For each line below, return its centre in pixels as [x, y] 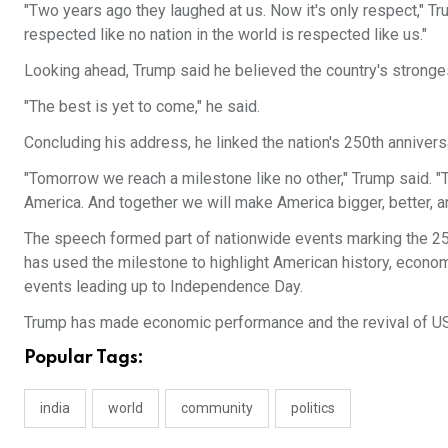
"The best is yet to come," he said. [142, 106]
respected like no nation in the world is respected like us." [225, 34]
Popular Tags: [84, 357]
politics [313, 407]
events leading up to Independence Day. [163, 286]
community [217, 407]
